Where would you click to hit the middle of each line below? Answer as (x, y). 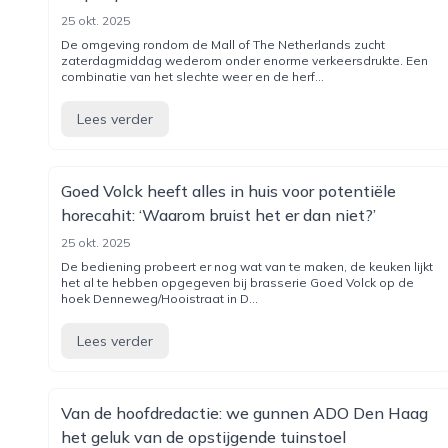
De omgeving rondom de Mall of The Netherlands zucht (223, 44)
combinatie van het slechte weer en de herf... (192, 76)
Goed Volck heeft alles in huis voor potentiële (228, 191)
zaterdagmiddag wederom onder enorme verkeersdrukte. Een (244, 60)
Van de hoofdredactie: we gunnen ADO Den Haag (244, 413)
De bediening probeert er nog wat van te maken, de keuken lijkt (247, 266)
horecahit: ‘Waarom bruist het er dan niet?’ (218, 215)
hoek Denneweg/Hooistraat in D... (159, 298)
